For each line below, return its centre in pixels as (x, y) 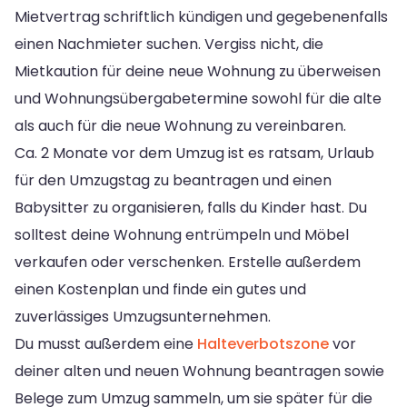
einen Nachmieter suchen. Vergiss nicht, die (169, 44)
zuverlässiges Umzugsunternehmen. (143, 316)
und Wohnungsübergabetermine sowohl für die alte (198, 98)
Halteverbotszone (263, 343)
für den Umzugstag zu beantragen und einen (173, 180)
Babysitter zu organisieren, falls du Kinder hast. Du (191, 207)
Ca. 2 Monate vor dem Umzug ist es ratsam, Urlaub (194, 153)
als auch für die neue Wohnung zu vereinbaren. (180, 125)
